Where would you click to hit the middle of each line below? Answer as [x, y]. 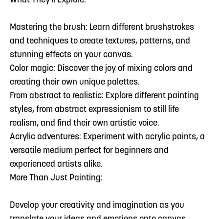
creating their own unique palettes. [75, 82]
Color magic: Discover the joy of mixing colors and [101, 68]
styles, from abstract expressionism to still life [94, 109]
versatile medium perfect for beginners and [89, 151]
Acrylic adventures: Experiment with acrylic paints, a [107, 137]
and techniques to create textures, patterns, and [100, 41]
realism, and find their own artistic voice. [85, 123]
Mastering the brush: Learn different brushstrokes [102, 27]
